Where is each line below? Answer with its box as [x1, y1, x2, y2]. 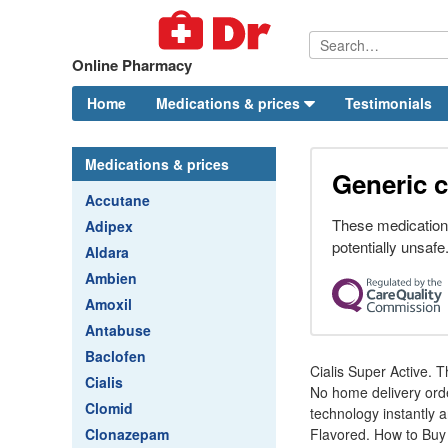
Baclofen [85, 346, 146, 366]
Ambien [85, 268, 137, 288]
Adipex [85, 216, 133, 236]
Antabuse [85, 320, 151, 340]
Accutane [85, 190, 150, 210]
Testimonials [345, 93, 432, 113]
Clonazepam [85, 424, 169, 444]
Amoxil [85, 294, 132, 314]
